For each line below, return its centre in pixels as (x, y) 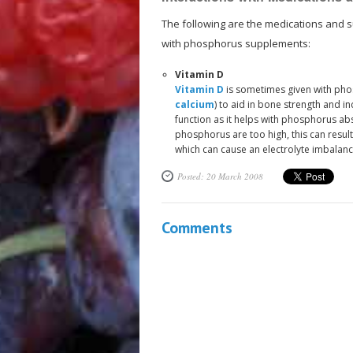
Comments (197, 227)
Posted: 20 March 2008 (220, 176)
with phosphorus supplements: (236, 43)
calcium (194, 104)
